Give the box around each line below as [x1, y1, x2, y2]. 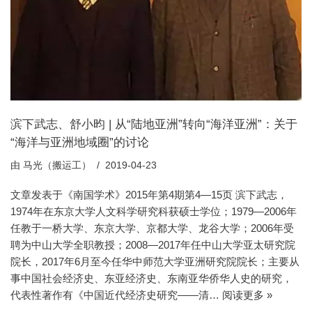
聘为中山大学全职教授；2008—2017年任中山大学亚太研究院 [10, 238, 295, 251]
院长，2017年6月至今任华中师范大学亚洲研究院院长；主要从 [10, 255, 299, 267]
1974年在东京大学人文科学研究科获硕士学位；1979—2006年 [10, 205, 297, 217]
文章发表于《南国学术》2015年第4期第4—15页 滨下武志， [10, 188, 288, 201]
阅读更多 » [222, 288, 272, 301]
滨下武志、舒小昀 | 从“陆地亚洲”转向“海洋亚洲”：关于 [10, 117, 297, 130]
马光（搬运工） [23, 159, 91, 171]
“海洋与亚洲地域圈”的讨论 [10, 135, 149, 148]
